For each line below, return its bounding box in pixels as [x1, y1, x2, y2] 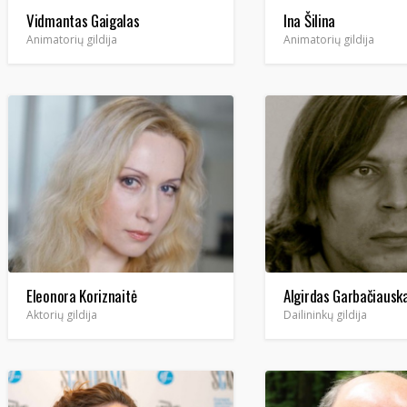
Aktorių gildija [26, 307, 97, 323]
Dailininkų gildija [283, 307, 367, 323]
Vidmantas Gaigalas [26, 9, 140, 32]
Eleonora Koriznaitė [26, 284, 137, 307]
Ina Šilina [283, 9, 335, 32]
